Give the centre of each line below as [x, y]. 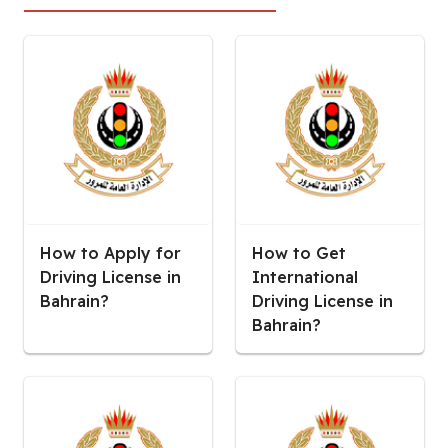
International [304, 276]
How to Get [298, 252]
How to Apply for [110, 252]
